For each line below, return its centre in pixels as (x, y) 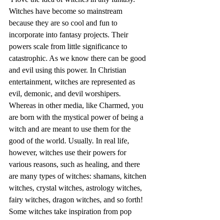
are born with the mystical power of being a (77, 117)
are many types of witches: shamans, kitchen (79, 176)
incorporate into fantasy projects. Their (69, 35)
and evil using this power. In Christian (69, 70)
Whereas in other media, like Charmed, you (77, 106)
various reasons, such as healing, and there (75, 165)
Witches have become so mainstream (67, 11)
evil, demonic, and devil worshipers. (66, 94)
